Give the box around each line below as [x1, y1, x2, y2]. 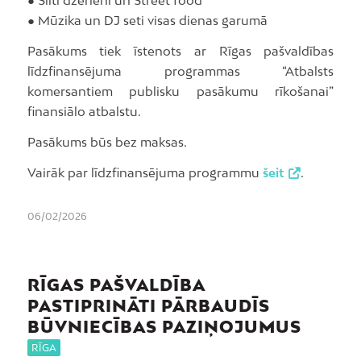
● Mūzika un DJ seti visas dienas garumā [27, 13, 268, 28]
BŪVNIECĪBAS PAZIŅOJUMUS [27, 317, 301, 337]
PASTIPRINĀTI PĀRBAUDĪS [27, 296, 270, 316]
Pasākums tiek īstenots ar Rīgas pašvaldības [27, 44, 334, 59]
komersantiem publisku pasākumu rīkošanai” [27, 84, 334, 99]
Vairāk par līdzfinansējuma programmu [27, 164, 263, 180]
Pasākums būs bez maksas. [27, 134, 187, 149]
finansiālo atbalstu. [27, 104, 141, 119]
